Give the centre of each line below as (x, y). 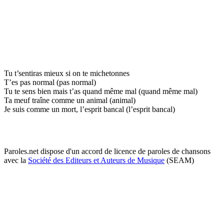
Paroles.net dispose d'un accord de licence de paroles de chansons (107, 151)
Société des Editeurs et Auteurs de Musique (96, 160)
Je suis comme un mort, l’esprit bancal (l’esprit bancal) (89, 109)
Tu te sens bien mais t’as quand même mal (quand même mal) (101, 91)
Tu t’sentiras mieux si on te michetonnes (67, 73)
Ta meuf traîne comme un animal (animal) (70, 100)
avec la (16, 160)
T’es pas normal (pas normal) (50, 82)
